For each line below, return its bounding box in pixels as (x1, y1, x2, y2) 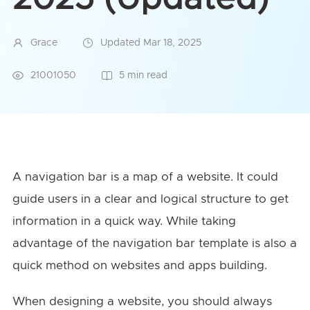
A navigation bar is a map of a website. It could (12, 170, 278, 183)
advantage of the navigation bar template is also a (12, 237, 297, 249)
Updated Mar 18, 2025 (100, 38, 201, 48)
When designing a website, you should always (12, 295, 272, 307)
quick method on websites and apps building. (12, 259, 271, 271)
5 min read (118, 70, 167, 80)
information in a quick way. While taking (12, 215, 236, 227)
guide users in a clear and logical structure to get (12, 192, 289, 205)
